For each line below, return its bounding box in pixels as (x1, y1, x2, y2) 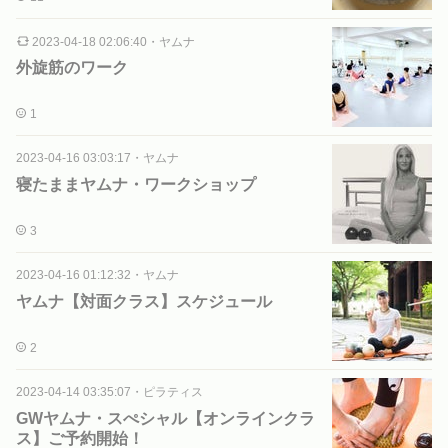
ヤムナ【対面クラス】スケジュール (16, 293, 272, 310)
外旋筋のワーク (16, 59, 128, 76)
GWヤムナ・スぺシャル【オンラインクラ (16, 410, 315, 427)
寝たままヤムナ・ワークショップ (16, 176, 256, 193)
